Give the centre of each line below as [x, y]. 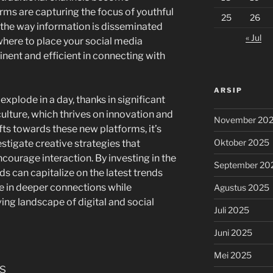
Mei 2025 [232, 255]
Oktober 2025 [241, 142]
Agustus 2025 [241, 187]
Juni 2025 [233, 232]
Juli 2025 [231, 210]
